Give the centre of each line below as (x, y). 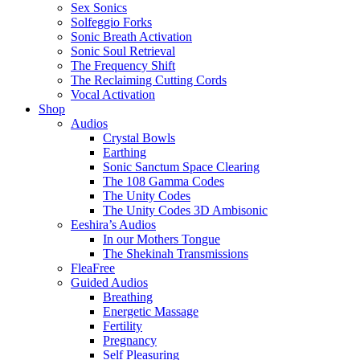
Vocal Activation (113, 94)
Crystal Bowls (139, 138)
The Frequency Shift (123, 65)
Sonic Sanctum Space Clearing (181, 167)
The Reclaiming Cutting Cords (149, 80)
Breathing (128, 297)
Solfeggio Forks (111, 22)
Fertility (123, 326)
